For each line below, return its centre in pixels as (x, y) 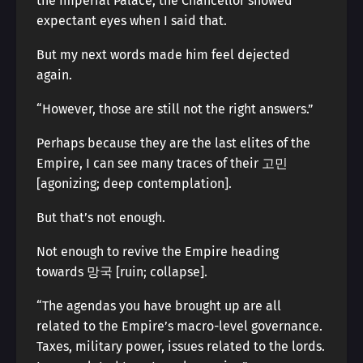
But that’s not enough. (101, 218)
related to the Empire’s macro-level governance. (179, 326)
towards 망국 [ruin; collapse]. (122, 272)
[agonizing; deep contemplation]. (134, 184)
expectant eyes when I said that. (132, 21)
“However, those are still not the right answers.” (175, 109)
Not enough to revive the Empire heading (158, 252)
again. (54, 75)
